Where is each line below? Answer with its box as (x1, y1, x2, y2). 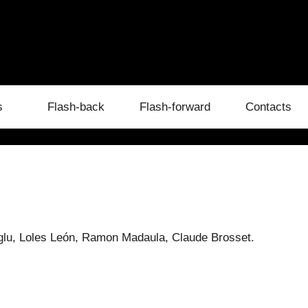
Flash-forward (139, 100, 210, 113)
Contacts (245, 100, 291, 113)
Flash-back (47, 100, 104, 113)
